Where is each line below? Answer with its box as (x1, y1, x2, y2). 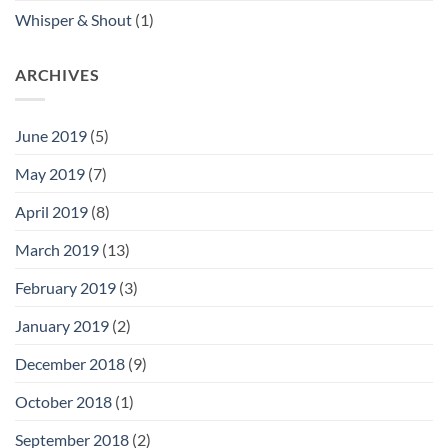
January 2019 (15, 315, 109, 335)
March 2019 (15, 239, 99, 259)
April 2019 (15, 201, 88, 221)
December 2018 (15, 353, 125, 373)
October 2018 (15, 391, 112, 411)
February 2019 (15, 277, 116, 297)
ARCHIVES (15, 65, 100, 85)
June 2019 (15, 125, 87, 145)
